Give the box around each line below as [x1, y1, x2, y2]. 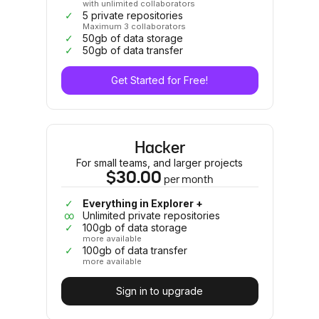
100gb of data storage [82, 221, 187, 234]
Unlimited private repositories [82, 209, 220, 221]
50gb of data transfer [82, 44, 183, 56]
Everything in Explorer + [82, 197, 203, 209]
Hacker [134, 137, 185, 157]
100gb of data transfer [82, 244, 187, 256]
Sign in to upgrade [116, 285, 203, 297]
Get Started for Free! [111, 74, 208, 86]
